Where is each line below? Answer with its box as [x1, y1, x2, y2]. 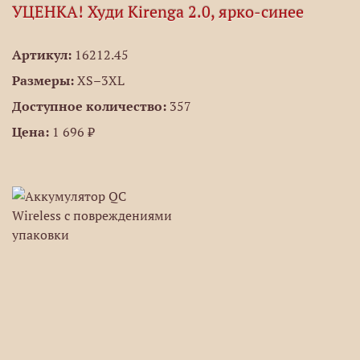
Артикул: [12, 47, 72, 63]
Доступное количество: [12, 98, 166, 114]
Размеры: [12, 72, 74, 88]
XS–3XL [74, 72, 125, 88]
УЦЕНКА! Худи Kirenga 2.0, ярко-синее [12, 2, 304, 22]
